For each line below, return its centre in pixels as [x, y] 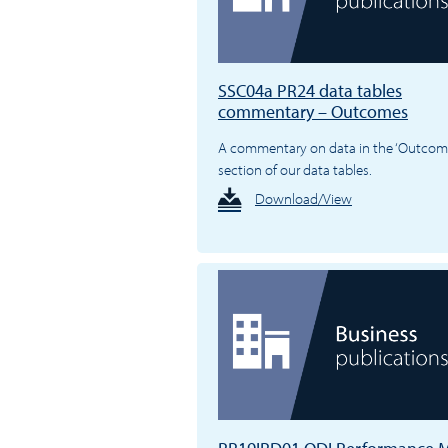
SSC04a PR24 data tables [309, 91]
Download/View [303, 199]
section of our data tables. [294, 170]
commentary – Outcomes [312, 112]
